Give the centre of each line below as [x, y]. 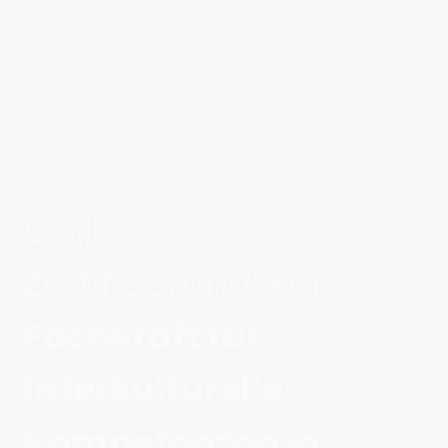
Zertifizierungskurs [183, 284]
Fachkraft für [142, 337]
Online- [90, 231]
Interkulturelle [153, 390]
